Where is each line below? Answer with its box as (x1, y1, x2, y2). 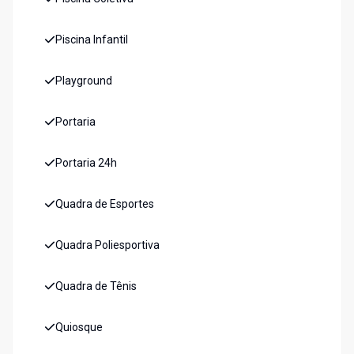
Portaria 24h (55, 156, 117, 170)
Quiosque (55, 321, 103, 334)
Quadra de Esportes (55, 198, 154, 211)
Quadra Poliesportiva (55, 239, 160, 252)
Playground (55, 74, 112, 88)
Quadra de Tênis (55, 280, 137, 293)
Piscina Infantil (55, 33, 128, 47)
